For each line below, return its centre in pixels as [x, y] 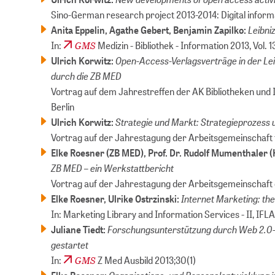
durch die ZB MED [87, 76]
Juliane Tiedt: [79, 230]
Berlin [63, 107]
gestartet [70, 245]
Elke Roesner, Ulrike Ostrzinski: [115, 199]
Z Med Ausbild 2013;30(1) [146, 260]
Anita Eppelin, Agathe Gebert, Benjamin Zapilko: [150, 30]
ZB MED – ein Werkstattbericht [113, 168]
